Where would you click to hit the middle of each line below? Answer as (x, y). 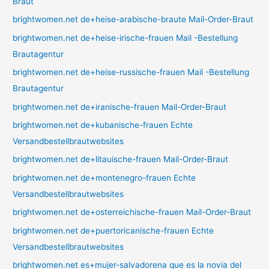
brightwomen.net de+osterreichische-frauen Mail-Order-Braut (132, 212)
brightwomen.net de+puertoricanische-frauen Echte (113, 230)
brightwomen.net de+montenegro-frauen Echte (104, 177)
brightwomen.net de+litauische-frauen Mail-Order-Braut (121, 159)
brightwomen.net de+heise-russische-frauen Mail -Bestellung (131, 72)
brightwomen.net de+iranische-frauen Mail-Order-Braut (120, 107)
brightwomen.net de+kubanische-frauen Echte (103, 125)
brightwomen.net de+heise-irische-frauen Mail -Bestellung (125, 38)
